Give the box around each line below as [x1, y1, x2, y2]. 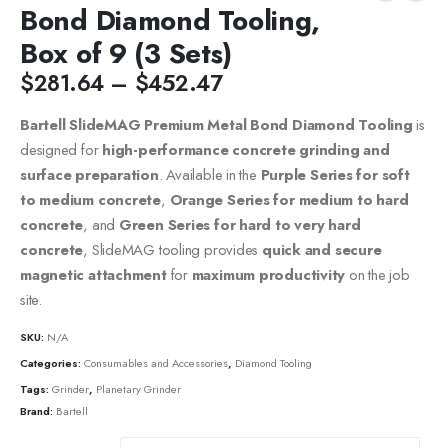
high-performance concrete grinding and [102, 138, 390, 161]
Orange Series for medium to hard [169, 188, 409, 211]
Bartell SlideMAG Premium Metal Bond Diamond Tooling [20, 113, 413, 136]
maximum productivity [191, 263, 346, 286]
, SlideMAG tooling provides [83, 238, 262, 261]
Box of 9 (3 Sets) [20, 33, 232, 74]
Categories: [20, 354, 84, 371]
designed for [20, 138, 103, 161]
